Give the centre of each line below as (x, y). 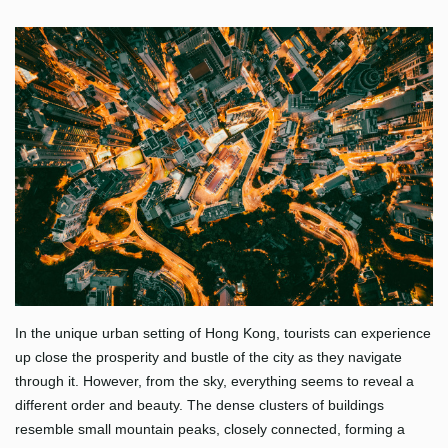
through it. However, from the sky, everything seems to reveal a (214, 381)
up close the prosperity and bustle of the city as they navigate (208, 357)
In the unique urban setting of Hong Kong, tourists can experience (223, 333)
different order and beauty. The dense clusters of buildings (199, 405)
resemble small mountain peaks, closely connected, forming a (210, 429)
